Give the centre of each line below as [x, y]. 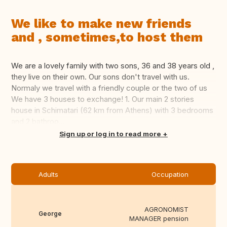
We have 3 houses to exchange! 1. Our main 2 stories [103, 99]
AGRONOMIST [166, 210]
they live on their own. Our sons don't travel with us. [100, 77]
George [50, 214]
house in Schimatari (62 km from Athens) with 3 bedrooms [112, 110]
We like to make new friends [101, 24]
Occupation [170, 175]
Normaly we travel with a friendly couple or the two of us [109, 88]
